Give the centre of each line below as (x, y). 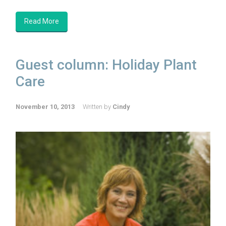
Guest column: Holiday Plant (106, 65)
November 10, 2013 (45, 106)
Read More (42, 21)
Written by (98, 106)
